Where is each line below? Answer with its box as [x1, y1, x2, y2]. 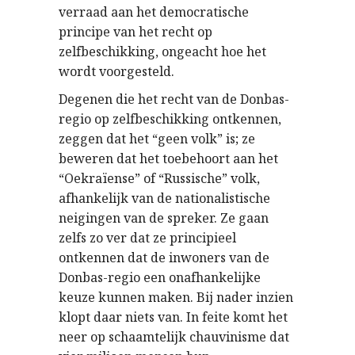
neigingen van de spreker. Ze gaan [59, 208, 269, 227]
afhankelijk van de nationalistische [59, 189, 270, 207]
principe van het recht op [59, 22, 212, 40]
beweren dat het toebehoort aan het [59, 149, 278, 167]
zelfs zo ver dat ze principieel [59, 228, 236, 246]
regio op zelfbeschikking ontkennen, [59, 109, 281, 128]
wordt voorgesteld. [59, 62, 174, 80]
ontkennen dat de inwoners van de [59, 248, 269, 266]
